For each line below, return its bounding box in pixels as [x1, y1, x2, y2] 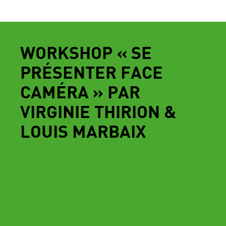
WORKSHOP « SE [20, 45, 152, 63]
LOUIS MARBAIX [20, 124, 146, 141]
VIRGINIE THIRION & [20, 104, 177, 122]
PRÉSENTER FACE [20, 65, 163, 82]
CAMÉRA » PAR [20, 85, 140, 102]
